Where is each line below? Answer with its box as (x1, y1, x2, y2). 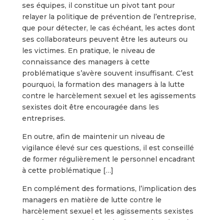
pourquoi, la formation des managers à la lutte (22, 80, 185, 89)
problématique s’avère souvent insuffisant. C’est (22, 69, 193, 78)
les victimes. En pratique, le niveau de (22, 46, 155, 55)
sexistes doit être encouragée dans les (22, 103, 159, 111)
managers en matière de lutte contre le (22, 195, 162, 204)
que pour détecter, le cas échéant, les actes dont (22, 24, 195, 32)
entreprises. (22, 114, 67, 123)
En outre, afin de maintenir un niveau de (22, 132, 165, 141)
